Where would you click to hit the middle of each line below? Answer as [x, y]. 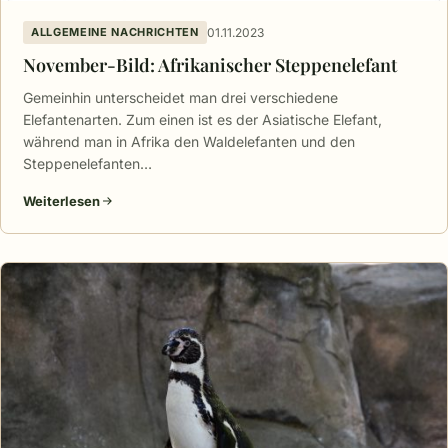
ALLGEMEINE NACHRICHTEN [115, 32]
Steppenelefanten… [87, 164]
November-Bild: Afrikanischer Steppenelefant [210, 65]
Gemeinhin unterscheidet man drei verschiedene [180, 98]
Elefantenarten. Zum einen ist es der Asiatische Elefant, [202, 120]
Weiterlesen [61, 201]
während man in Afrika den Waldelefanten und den [189, 142]
